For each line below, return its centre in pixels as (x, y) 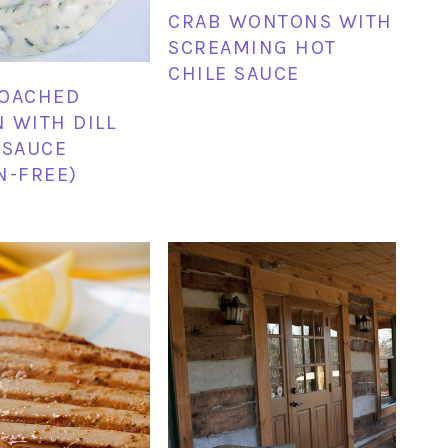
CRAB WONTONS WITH (280, 22)
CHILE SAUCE (234, 74)
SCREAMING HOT (252, 48)
